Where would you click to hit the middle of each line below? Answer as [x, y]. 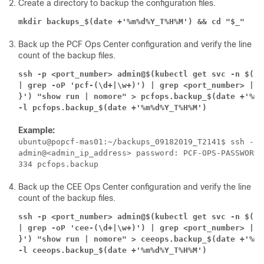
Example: [37, 131]
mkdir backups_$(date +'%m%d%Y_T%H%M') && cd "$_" [131, 22]
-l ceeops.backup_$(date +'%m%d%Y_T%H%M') [113, 250]
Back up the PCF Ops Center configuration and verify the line [135, 44]
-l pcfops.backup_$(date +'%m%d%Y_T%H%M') [113, 108]
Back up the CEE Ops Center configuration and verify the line [135, 187]
